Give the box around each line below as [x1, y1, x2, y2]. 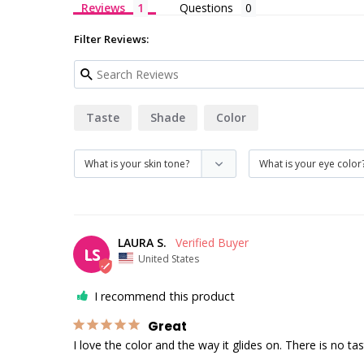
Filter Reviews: [74, 32, 149, 46]
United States [138, 251, 199, 266]
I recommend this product [94, 288, 235, 304]
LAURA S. [118, 235, 167, 250]
